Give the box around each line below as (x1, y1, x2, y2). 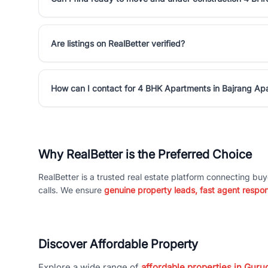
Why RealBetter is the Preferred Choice (38, 147, 252, 162)
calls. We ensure (38, 185, 104, 195)
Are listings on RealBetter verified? (51, 38, 185, 48)
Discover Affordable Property (38, 237, 198, 251)
